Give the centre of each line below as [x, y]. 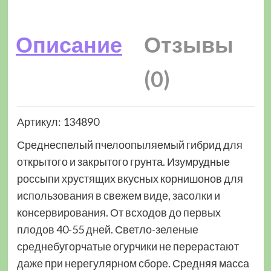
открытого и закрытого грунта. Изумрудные [123, 162]
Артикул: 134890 [58, 122]
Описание [69, 44]
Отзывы [189, 44]
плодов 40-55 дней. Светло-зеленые [107, 230]
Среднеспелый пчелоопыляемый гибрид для [129, 145]
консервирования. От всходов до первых [119, 213]
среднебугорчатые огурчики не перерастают [128, 247]
